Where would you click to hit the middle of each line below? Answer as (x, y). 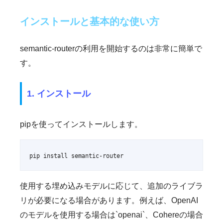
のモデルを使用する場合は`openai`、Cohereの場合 (111, 215)
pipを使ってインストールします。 (81, 124)
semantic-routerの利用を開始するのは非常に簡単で (111, 49)
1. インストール (59, 93)
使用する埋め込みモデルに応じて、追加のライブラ (111, 186)
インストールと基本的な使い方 (90, 22)
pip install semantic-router (77, 156)
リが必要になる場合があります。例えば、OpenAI (109, 200)
